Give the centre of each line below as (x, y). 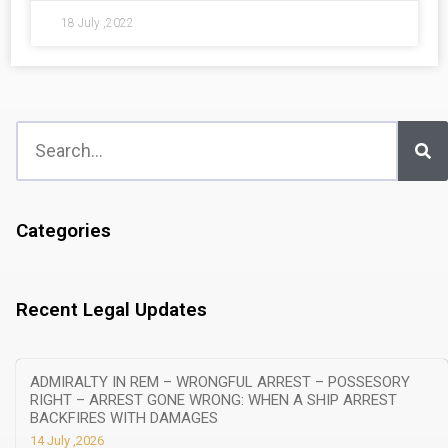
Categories (63, 230)
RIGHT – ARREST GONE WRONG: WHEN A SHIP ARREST (213, 399)
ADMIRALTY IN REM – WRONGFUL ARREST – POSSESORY (220, 381)
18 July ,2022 (97, 22)
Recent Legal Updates (111, 309)
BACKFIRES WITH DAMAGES (124, 417)
